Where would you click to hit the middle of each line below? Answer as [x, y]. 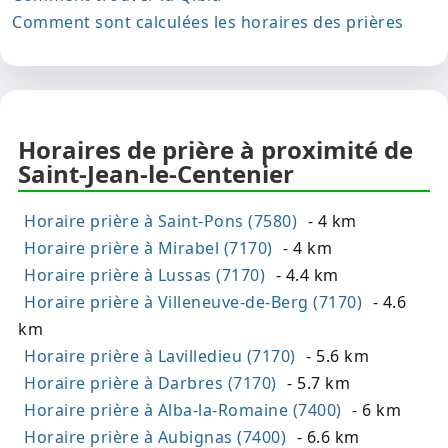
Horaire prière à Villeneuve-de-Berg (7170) [193, 302]
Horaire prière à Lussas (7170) [144, 275]
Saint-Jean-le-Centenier [156, 174]
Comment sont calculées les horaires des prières [208, 22]
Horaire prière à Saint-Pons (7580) [160, 221]
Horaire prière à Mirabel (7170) [148, 248]
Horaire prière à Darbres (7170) [150, 383]
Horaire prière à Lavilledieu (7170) [160, 356]
